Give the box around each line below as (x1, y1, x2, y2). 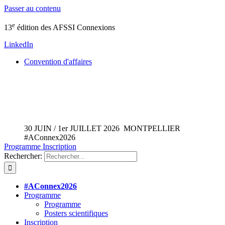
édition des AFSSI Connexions (15, 23, 115, 32)
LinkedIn (4, 40, 33, 49)
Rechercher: (4, 152, 42, 161)
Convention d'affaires (24, 57, 92, 66)
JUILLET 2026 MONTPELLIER (68, 124, 180, 133)
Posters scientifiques (44, 209, 108, 218)
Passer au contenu (4, 4, 61, 13)
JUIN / (32, 124, 58, 133)
